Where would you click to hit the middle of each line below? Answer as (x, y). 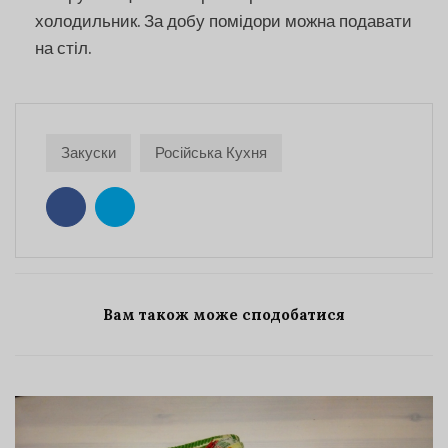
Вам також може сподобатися (224, 314)
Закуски (88, 153)
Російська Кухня (211, 153)
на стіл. (63, 49)
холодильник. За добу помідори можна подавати (223, 22)
